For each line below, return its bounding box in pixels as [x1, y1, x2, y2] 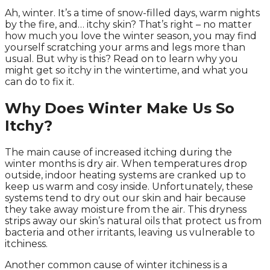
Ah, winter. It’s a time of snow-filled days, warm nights [5, 7, 260, 19]
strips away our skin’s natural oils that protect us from [5, 215, 262, 227]
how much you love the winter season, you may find [5, 30, 257, 42]
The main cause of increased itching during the [5, 146, 232, 158]
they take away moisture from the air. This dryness [5, 203, 246, 215]
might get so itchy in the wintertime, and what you [5, 64, 248, 76]
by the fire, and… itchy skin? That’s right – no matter [5, 18, 252, 30]
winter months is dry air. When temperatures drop [5, 157, 247, 169]
